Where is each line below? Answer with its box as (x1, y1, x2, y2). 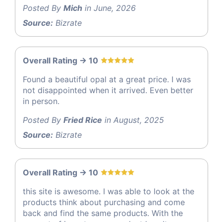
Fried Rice (63, 115, 102, 125)
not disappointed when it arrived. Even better (23, 85, 193, 96)
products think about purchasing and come (23, 197, 185, 208)
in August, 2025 (102, 115, 164, 125)
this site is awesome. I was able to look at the (23, 186, 194, 197)
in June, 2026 (82, 3, 136, 13)
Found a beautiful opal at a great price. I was (23, 74, 191, 85)
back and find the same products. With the (23, 208, 183, 219)
